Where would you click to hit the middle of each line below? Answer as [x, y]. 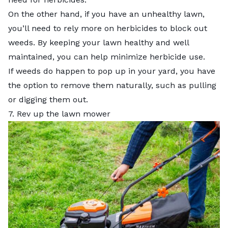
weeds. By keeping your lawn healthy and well [98, 42]
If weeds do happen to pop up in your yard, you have [112, 71]
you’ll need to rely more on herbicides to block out [108, 28]
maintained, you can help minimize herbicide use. [108, 56]
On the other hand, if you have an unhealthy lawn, [106, 14]
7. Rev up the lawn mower [59, 113]
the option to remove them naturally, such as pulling [112, 85]
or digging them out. [49, 99]
